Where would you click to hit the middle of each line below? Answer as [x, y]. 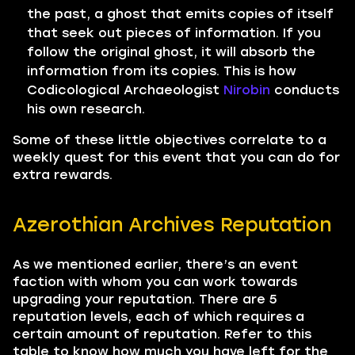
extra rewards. [63, 175]
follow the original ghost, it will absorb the [171, 52]
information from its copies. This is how [162, 71]
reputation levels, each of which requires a [158, 317]
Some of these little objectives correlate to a [170, 140]
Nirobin [247, 90]
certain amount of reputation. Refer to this [162, 334]
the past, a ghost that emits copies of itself [180, 14]
